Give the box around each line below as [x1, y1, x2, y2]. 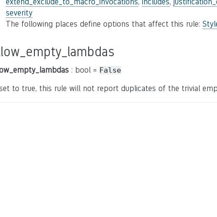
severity [6, 8, 32, 17]
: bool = [69, 65, 99, 75]
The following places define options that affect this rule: [6, 19, 202, 29]
